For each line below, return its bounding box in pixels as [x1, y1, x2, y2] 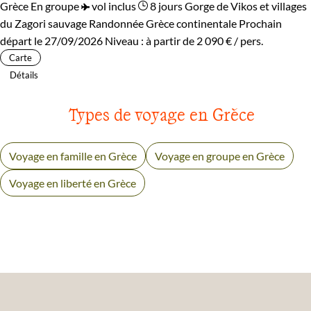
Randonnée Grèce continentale [89, 16, 237, 30]
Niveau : [105, 33, 146, 47]
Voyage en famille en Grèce [9, 149, 137, 162]
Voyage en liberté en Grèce [9, 176, 136, 190]
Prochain [239, 16, 282, 30]
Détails [10, 69, 38, 81]
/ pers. [232, 33, 263, 47]
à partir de [146, 33, 196, 47]
